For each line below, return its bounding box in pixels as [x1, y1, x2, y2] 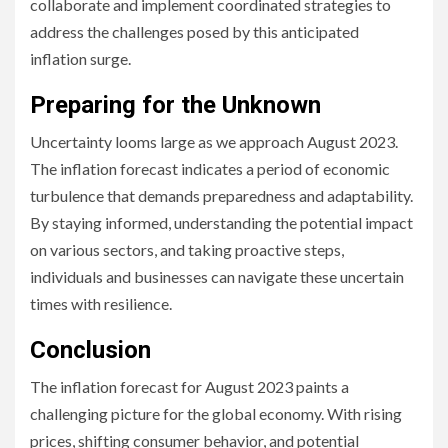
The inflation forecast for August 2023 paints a [30, 377, 349, 396]
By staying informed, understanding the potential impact [30, 213, 413, 232]
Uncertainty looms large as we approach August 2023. [30, 132, 398, 151]
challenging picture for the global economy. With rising [30, 404, 402, 423]
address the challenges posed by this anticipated [30, 22, 359, 41]
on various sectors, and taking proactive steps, [30, 240, 344, 259]
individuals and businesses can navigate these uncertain [30, 267, 404, 286]
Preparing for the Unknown [30, 91, 321, 119]
